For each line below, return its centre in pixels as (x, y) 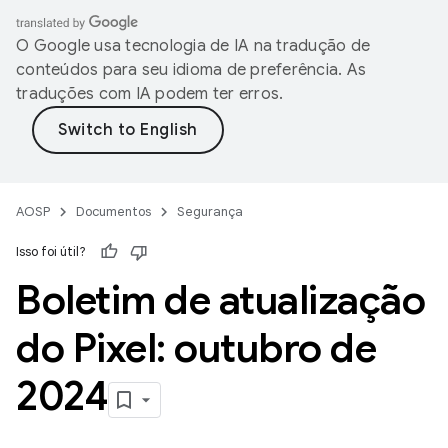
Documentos (113, 211)
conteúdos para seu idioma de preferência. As (191, 70)
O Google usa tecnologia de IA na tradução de (193, 46)
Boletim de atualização (220, 300)
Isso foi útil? (51, 251)
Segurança (210, 211)
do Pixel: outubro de (196, 348)
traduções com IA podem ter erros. (150, 94)
